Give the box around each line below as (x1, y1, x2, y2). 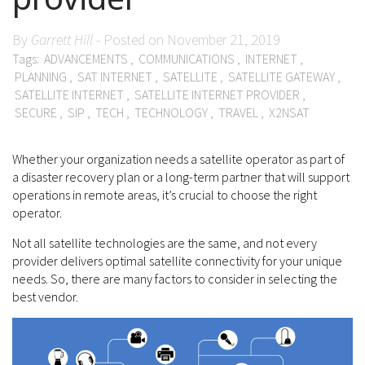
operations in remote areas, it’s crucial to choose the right (12, 186, 317, 203)
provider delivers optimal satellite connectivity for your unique (12, 252, 342, 269)
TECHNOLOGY (134, 103, 208, 121)
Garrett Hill (31, 29, 93, 49)
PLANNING (15, 68, 67, 85)
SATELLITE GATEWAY (228, 68, 335, 85)
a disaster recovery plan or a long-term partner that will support (12, 168, 350, 185)
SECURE (15, 103, 57, 121)
